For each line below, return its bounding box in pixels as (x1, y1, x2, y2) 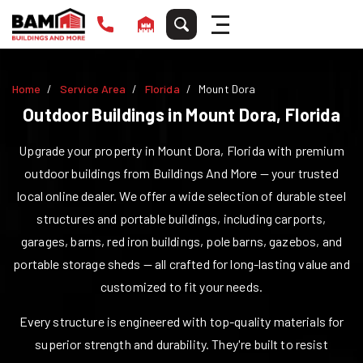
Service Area (59, 82, 126, 96)
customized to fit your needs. (100, 279, 263, 294)
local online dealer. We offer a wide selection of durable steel (17, 188, 346, 203)
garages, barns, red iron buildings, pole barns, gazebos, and (21, 233, 342, 249)
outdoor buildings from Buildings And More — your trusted (24, 165, 339, 181)
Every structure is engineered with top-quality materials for (19, 314, 344, 329)
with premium (264, 143, 344, 158)
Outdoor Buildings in (22, 104, 186, 125)
